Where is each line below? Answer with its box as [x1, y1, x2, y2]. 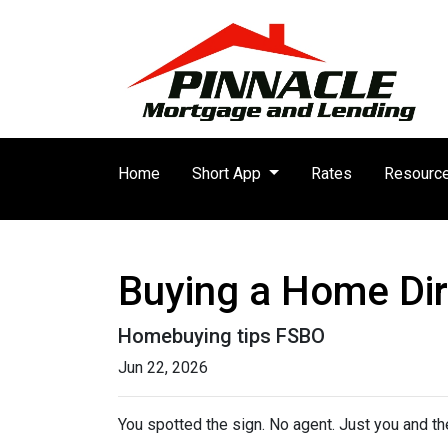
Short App [192, 164, 265, 183]
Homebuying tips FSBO [118, 324, 325, 348]
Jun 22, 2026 [118, 358, 208, 377]
